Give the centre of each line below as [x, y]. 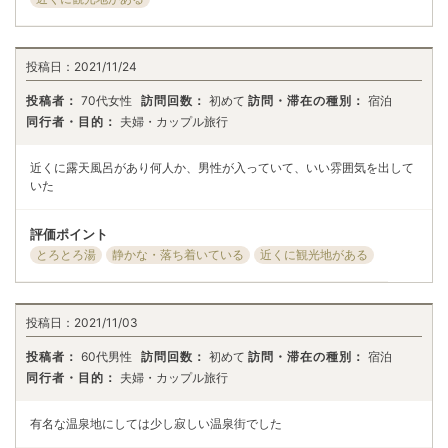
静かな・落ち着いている [178, 255]
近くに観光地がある [314, 255]
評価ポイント [69, 233]
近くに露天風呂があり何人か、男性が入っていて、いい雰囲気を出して [222, 167]
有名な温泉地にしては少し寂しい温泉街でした [156, 423]
